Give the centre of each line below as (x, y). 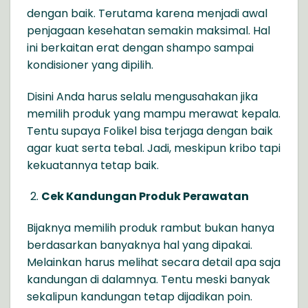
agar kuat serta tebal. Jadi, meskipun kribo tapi (154, 148)
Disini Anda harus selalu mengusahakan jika (142, 96)
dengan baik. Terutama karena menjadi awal (147, 13)
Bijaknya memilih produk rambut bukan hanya (151, 228)
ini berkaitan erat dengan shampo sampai (140, 47)
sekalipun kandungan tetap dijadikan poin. (140, 297)
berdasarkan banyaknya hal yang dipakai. (140, 245)
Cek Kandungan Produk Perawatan (145, 197)
